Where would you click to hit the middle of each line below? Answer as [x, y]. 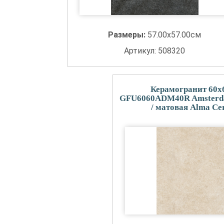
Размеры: [127, 35]
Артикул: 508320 [154, 51]
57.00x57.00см [174, 35]
